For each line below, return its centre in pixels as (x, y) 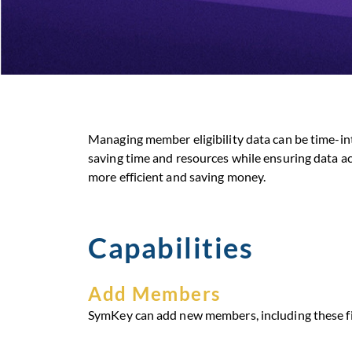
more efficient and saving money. (177, 177)
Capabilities (170, 247)
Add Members (154, 293)
